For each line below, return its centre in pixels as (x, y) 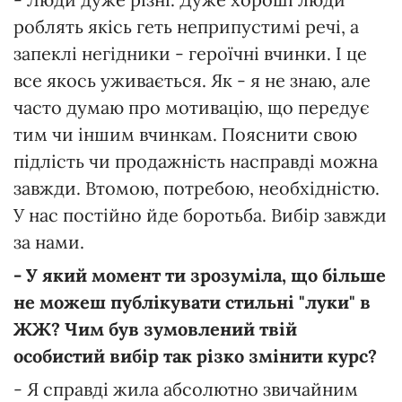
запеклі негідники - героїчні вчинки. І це (190, 53)
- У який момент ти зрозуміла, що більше (200, 275)
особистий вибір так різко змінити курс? (195, 355)
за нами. (49, 241)
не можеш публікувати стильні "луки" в (192, 301)
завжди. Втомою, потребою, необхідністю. (197, 188)
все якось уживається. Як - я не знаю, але (192, 80)
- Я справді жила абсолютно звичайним (186, 389)
